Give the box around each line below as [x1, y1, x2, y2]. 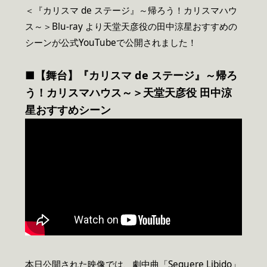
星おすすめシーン [25, 102, 111, 117]
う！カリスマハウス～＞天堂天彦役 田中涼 [25, 85, 232, 100]
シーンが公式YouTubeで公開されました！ [25, 36, 197, 49]
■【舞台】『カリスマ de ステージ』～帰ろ [25, 67, 237, 82]
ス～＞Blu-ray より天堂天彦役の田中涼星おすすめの [25, 20, 237, 33]
